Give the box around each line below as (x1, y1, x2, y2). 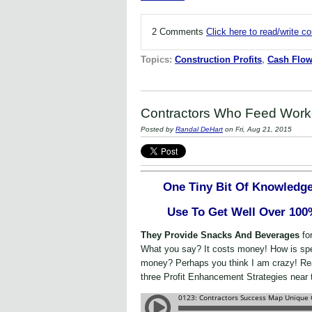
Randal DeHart (175, 125, 223, 134)
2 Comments (152, 26, 206, 38)
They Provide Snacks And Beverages (141, 229, 302, 240)
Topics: (141, 54, 175, 65)
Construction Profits (175, 54, 262, 65)
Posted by (141, 125, 175, 134)
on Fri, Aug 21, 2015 (223, 125, 292, 134)
